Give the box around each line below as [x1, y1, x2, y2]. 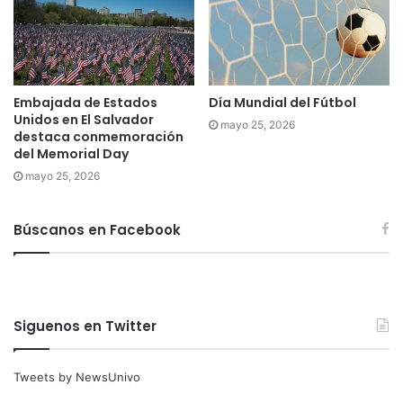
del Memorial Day [13, 144, 129, 163]
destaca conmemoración [13, 127, 184, 146]
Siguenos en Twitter [13, 316, 157, 336]
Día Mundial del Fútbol [209, 93, 356, 112]
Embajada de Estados [13, 93, 157, 112]
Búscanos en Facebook [13, 219, 181, 239]
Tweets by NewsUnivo [13, 369, 140, 384]
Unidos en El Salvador [13, 110, 154, 129]
